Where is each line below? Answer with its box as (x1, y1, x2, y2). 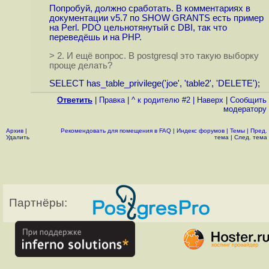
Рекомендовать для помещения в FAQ (61, 127, 171, 134)
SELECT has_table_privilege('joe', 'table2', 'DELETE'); (49, 79, 260, 89)
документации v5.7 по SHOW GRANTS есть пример (49, 13, 264, 23)
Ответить (57, 95, 92, 104)
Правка (99, 95, 125, 104)
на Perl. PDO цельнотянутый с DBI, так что (49, 23, 227, 33)
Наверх (197, 95, 223, 104)
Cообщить (230, 95, 267, 104)
